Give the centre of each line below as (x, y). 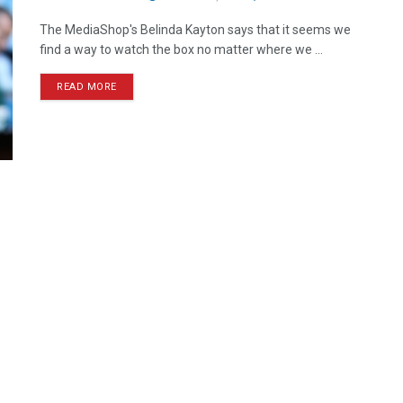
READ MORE (87, 87)
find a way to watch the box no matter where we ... (181, 49)
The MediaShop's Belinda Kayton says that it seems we (195, 30)
